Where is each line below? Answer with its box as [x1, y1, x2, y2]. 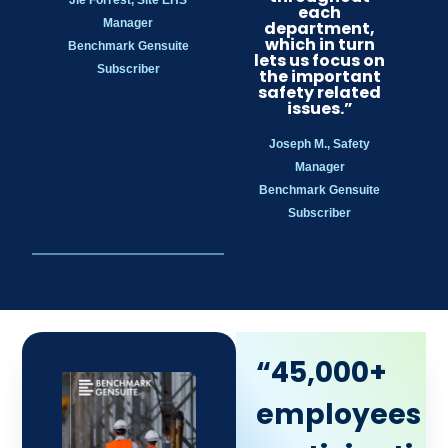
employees [255, 395, 421, 435]
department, [264, 16, 376, 40]
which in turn [264, 32, 375, 56]
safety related [258, 80, 382, 104]
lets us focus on [254, 48, 386, 72]
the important [258, 64, 381, 88]
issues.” [286, 96, 353, 120]
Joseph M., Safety [269, 136, 371, 151]
